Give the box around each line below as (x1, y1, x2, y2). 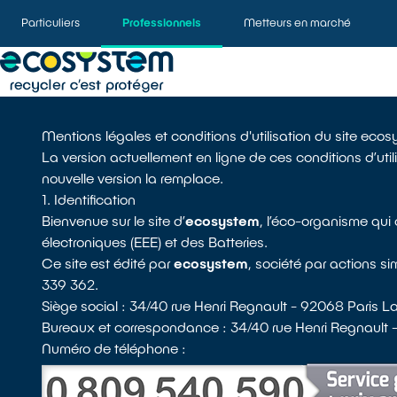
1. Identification (42, 191, 136, 207)
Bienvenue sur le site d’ (42, 212, 186, 229)
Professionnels (122, 15, 201, 29)
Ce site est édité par (42, 254, 175, 271)
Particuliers (21, 15, 80, 29)
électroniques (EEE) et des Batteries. (42, 233, 272, 250)
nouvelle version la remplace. (42, 169, 224, 186)
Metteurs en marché (244, 15, 351, 29)
